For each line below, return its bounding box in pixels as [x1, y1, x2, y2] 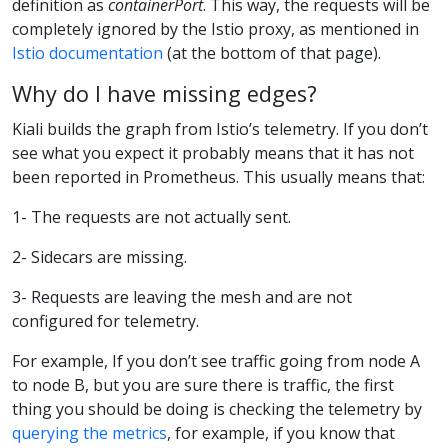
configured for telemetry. [12, 309, 199, 332]
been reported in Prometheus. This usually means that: [12, 165, 425, 188]
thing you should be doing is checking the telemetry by [12, 397, 422, 420]
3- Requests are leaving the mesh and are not [12, 285, 352, 308]
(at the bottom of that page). [163, 42, 381, 65]
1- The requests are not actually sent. [12, 205, 291, 228]
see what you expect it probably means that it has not [12, 141, 414, 164]
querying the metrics [12, 421, 167, 444]
